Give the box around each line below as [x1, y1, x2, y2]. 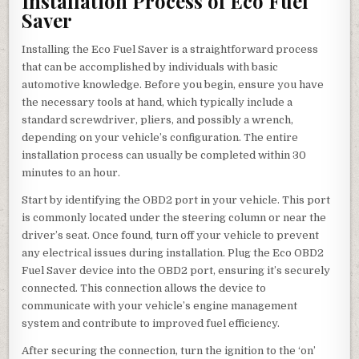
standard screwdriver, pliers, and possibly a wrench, [22, 113, 294, 126]
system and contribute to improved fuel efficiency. [22, 317, 280, 329]
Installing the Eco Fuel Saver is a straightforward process [22, 42, 319, 55]
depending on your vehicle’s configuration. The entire [22, 131, 299, 143]
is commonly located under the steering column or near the [22, 211, 327, 224]
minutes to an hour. [22, 166, 121, 179]
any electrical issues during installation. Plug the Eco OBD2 [22, 246, 325, 259]
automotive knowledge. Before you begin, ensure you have [22, 78, 325, 91]
